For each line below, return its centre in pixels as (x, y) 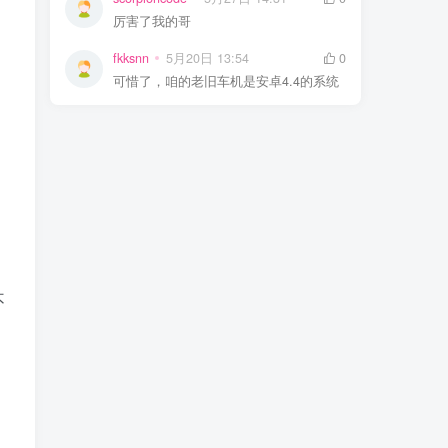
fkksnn (131, 57)
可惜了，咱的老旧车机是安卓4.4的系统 (226, 80)
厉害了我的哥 (152, 20)
